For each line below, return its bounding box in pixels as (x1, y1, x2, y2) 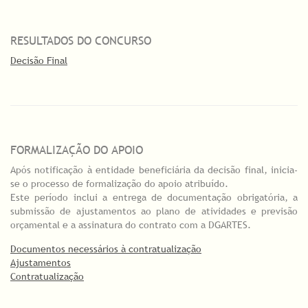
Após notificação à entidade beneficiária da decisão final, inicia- (10, 164, 298, 177)
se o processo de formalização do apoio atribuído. (10, 177, 228, 190)
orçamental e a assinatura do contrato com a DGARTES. (10, 219, 251, 232)
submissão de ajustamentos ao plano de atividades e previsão (10, 205, 298, 218)
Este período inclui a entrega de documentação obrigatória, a (10, 191, 298, 204)
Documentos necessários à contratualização (10, 243, 201, 256)
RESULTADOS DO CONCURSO (10, 33, 151, 49)
